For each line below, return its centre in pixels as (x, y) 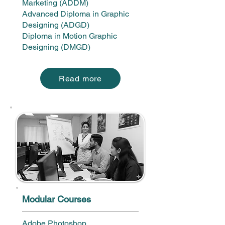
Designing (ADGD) (56, 25)
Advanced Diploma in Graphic (76, 14)
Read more (80, 78)
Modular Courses (57, 199)
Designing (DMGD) (56, 47)
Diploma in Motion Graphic (70, 36)
